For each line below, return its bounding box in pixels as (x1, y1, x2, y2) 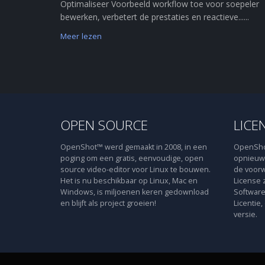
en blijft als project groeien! (60, 198, 156, 208)
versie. (233, 209, 257, 219)
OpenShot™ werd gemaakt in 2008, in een (60, 142, 207, 152)
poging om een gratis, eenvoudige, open (60, 153, 203, 163)
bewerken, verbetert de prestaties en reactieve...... (60, 11, 249, 22)
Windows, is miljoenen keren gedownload (60, 187, 209, 197)
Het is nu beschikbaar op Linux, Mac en (60, 176, 198, 186)
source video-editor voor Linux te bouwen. (60, 164, 211, 174)
